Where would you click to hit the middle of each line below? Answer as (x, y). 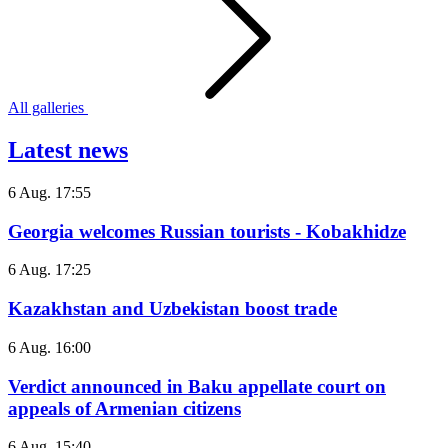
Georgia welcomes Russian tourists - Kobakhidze (207, 231)
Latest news (68, 150)
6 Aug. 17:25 (49, 270)
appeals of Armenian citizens (124, 408)
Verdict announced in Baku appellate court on (197, 386)
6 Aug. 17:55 (49, 192)
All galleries (46, 108)
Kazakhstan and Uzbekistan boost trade (172, 309)
